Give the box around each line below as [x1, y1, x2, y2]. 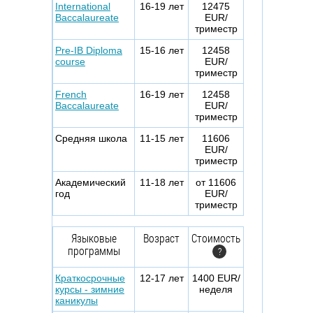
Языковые [71, 230, 117, 245]
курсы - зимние [55, 283, 124, 295]
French [55, 88, 87, 100]
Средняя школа [55, 132, 127, 144]
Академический [55, 176, 126, 188]
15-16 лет [139, 44, 184, 56]
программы [67, 242, 120, 258]
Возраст [143, 230, 180, 245]
